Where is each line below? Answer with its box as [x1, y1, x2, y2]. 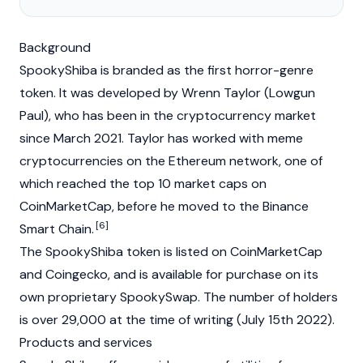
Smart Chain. [19, 220, 94, 237]
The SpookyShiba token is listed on [19, 243, 230, 260]
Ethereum [169, 152, 226, 169]
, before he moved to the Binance [112, 198, 309, 215]
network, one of [226, 152, 322, 169]
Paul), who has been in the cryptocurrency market [19, 107, 316, 124]
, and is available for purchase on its [108, 266, 318, 283]
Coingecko [45, 266, 108, 283]
